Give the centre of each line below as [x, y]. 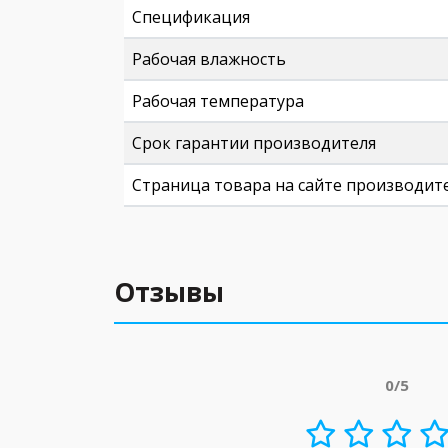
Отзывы [169, 292]
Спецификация [191, 17]
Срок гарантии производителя [254, 143]
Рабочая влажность [209, 59]
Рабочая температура [218, 101]
